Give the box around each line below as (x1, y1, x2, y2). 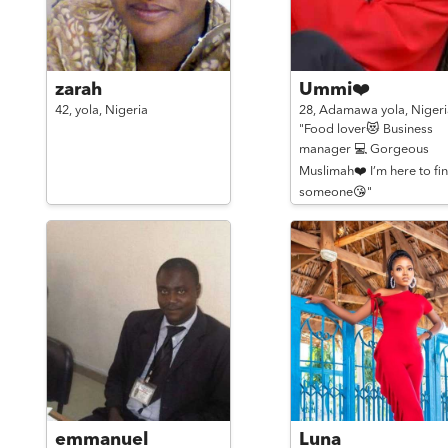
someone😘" (298, 186, 372, 199)
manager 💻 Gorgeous (298, 143, 429, 156)
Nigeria (104, 104, 148, 117)
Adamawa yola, (318, 104, 411, 117)
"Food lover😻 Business (298, 123, 433, 136)
